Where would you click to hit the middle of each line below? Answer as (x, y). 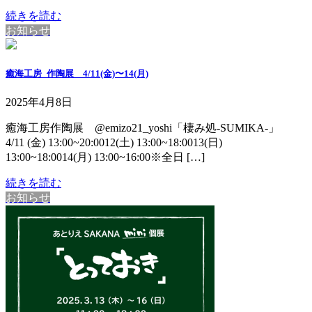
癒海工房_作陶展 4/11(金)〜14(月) (77, 73)
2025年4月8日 (39, 102)
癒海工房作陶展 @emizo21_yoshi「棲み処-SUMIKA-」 (148, 127)
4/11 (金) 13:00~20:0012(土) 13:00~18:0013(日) (114, 142)
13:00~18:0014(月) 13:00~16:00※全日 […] (105, 157)
